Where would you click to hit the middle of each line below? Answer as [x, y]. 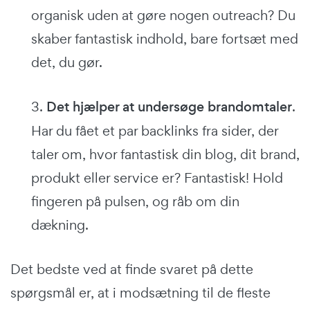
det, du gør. [67, 62]
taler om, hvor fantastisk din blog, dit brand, [165, 154]
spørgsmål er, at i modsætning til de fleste [140, 292]
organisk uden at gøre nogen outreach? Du [163, 15]
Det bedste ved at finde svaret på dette [132, 269]
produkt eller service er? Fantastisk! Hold [157, 177]
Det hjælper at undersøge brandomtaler [167, 107]
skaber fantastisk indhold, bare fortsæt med [165, 38]
